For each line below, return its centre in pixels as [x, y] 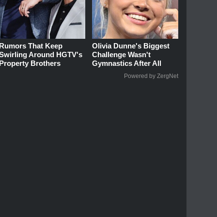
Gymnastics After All [127, 63]
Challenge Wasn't [122, 54]
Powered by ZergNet [151, 76]
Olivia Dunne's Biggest [131, 46]
